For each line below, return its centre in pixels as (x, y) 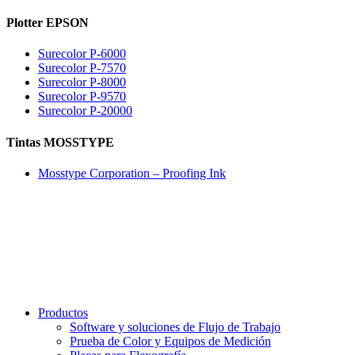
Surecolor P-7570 (82, 68)
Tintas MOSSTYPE (60, 142)
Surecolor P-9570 (82, 97)
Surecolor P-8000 (82, 82)
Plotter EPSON (48, 23)
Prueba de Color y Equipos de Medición (170, 341)
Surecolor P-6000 (82, 54)
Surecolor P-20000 (85, 111)
